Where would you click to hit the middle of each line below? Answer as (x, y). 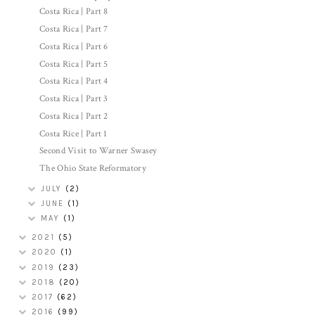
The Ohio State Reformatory (93, 169)
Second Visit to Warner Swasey (98, 151)
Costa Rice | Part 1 (73, 134)
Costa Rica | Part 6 (74, 46)
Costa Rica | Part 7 (74, 30)
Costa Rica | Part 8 (74, 12)
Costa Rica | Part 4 (74, 82)
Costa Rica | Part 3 (74, 99)
